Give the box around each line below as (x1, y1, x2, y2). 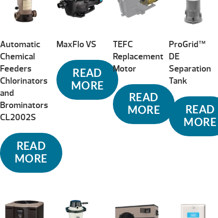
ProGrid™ (169, 39, 206, 51)
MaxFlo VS (56, 39, 96, 51)
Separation (169, 63, 212, 75)
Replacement (112, 51, 163, 63)
